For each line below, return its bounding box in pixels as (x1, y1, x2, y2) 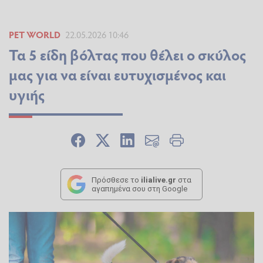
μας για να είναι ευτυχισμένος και (9, 64, 226, 85)
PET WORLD (9, 28, 60, 41)
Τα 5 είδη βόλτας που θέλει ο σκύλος (9, 44, 246, 65)
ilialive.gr (141, 176, 176, 185)
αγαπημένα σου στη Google (92, 184, 187, 194)
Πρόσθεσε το (92, 176, 141, 185)
